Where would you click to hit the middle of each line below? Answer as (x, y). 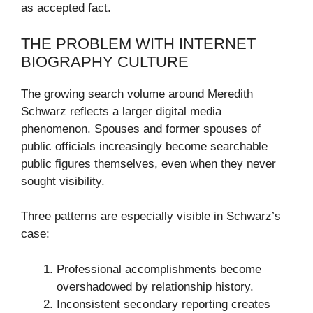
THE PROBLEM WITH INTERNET (138, 43)
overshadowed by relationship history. (155, 286)
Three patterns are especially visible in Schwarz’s (151, 217)
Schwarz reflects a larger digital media (121, 111)
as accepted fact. (66, 8)
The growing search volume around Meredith (137, 94)
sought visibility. (63, 181)
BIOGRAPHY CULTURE (105, 61)
